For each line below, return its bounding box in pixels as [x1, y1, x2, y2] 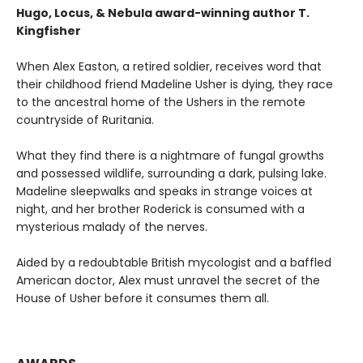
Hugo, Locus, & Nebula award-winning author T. [16, 4, 310, 21]
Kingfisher [16, 22, 81, 39]
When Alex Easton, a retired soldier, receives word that [16, 58, 322, 75]
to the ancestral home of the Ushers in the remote [16, 93, 305, 110]
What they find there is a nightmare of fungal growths [16, 147, 324, 164]
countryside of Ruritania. [16, 111, 154, 128]
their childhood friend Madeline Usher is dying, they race [16, 75, 333, 92]
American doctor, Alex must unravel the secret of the [16, 271, 320, 288]
